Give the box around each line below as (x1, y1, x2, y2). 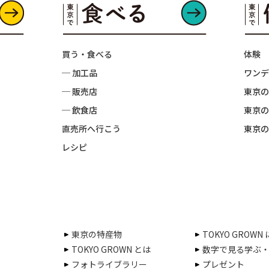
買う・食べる (61, 48, 112, 60)
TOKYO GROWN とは (71, 243, 151, 255)
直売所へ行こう (61, 122, 121, 134)
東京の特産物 (71, 228, 122, 240)
